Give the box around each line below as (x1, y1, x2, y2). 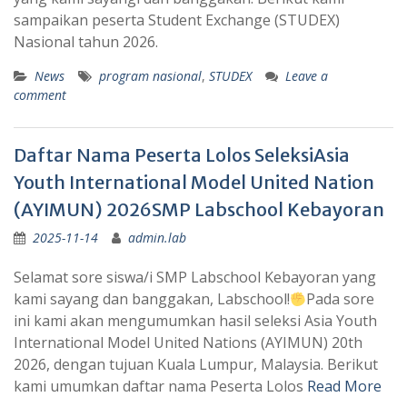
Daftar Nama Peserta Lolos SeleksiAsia (14, 144, 350, 167)
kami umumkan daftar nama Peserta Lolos (14, 376, 307, 397)
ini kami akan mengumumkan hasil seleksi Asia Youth (14, 311, 377, 332)
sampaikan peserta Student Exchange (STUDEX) (14, 10, 340, 31)
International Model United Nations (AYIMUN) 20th (14, 333, 362, 353)
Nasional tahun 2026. (14, 32, 158, 53)
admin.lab (128, 229, 186, 247)
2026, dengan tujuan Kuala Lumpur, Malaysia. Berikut (14, 354, 378, 375)
